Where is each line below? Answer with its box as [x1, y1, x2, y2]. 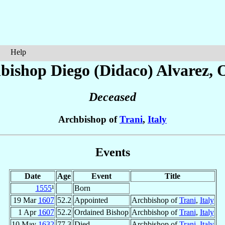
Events [95, 145, 130, 159]
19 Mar [13, 195, 38, 204]
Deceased [89, 90, 136, 104]
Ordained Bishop [74, 207, 129, 216]
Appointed [74, 195, 108, 204]
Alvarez [156, 61, 209, 79]
